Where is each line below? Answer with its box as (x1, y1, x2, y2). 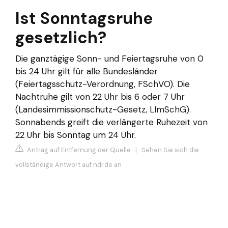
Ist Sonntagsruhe (15, 7, 153, 29)
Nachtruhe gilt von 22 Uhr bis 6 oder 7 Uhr (15, 91, 185, 102)
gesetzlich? (15, 26, 106, 48)
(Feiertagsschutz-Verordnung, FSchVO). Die (15, 78, 190, 90)
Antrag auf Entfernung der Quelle (25, 146, 131, 155)
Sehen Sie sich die (141, 146, 199, 155)
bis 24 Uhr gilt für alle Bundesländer (15, 65, 158, 77)
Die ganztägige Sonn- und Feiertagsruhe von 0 (15, 52, 204, 64)
